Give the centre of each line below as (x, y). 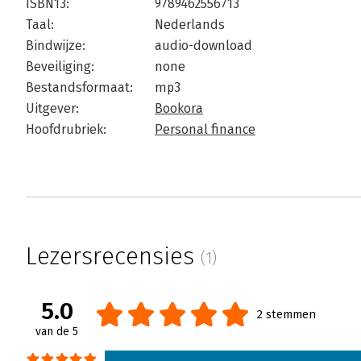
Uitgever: (52, 109)
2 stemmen (286, 315)
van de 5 (57, 332)
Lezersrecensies (113, 257)
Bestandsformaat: (79, 88)
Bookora (179, 109)
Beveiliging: (60, 67)
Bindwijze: (56, 46)
